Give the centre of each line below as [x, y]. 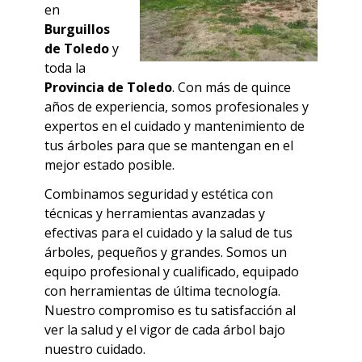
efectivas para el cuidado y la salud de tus [168, 233]
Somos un [257, 253]
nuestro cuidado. [95, 349]
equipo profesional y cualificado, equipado [172, 272]
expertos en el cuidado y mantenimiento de [175, 126]
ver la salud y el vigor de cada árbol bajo [165, 330]
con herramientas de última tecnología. [162, 291]
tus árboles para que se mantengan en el [169, 146]
